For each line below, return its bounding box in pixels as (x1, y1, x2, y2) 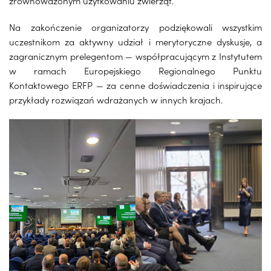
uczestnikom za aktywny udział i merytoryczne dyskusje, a (9, 34, 262, 48)
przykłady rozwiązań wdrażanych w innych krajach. (9, 93, 223, 106)
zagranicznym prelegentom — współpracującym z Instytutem (9, 49, 262, 62)
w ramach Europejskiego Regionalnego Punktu (9, 64, 262, 77)
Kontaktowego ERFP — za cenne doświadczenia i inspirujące (9, 78, 262, 91)
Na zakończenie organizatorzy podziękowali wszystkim (9, 20, 262, 33)
